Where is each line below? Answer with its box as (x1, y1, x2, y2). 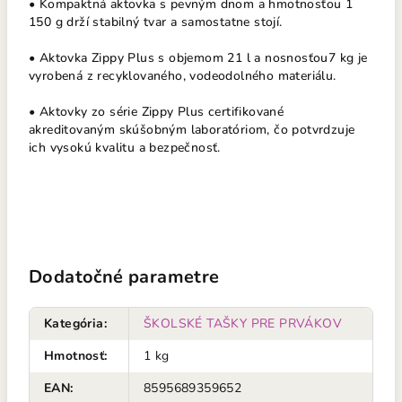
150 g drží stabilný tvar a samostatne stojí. (29, 13, 283, 31)
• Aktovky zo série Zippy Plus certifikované (29, 103, 284, 120)
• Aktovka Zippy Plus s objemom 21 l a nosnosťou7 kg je (29, 49, 368, 66)
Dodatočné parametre (29, 265, 220, 289)
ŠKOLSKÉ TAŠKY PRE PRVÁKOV (144, 315, 342, 332)
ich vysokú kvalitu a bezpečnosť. (29, 139, 221, 156)
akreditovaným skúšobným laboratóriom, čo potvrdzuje (29, 121, 355, 138)
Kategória (44, 315, 104, 332)
